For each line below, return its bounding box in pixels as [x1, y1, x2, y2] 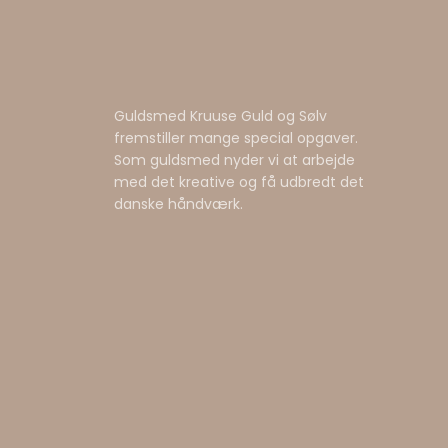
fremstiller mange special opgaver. [113, 127, 358, 148]
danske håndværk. [113, 193, 243, 214]
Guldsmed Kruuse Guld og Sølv [113, 105, 327, 126]
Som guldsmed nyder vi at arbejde [113, 149, 355, 170]
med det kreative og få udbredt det [113, 171, 364, 192]
